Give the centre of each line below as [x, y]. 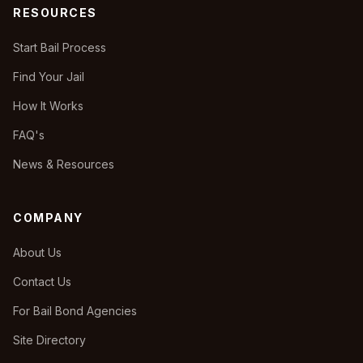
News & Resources [64, 164]
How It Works [48, 106]
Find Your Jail [49, 77]
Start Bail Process [60, 47]
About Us [37, 252]
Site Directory [49, 340]
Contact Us [42, 282]
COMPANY [48, 218]
